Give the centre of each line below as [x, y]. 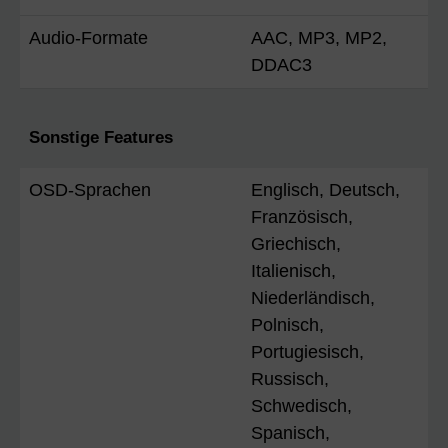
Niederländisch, [313, 297]
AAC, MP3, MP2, [319, 37]
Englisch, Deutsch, [325, 189]
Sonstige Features [101, 137]
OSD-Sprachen [90, 189]
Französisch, [302, 216]
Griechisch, [296, 243]
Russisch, [290, 378]
